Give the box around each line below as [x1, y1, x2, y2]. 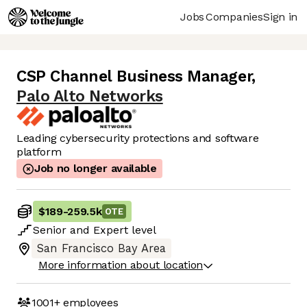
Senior [33, 223, 66, 237]
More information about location [38, 258, 204, 272]
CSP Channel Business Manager [16, 67, 252, 86]
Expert [93, 223, 128, 237]
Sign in [263, 10, 297, 23]
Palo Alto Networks [16, 87, 163, 106]
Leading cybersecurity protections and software [16, 132, 259, 145]
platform [16, 145, 62, 159]
